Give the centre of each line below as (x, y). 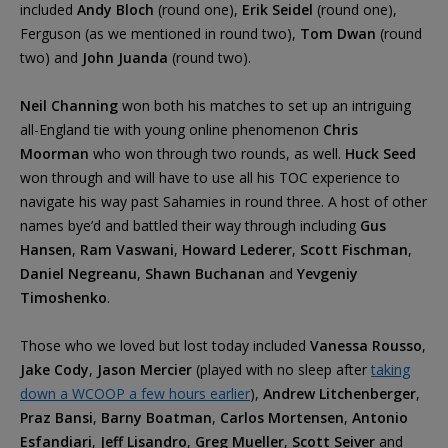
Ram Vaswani (127, 249)
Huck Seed (380, 153)
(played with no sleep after (281, 369)
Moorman (54, 153)
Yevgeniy (327, 273)
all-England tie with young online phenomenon (171, 129)
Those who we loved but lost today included (165, 345)
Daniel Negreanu (78, 273)
